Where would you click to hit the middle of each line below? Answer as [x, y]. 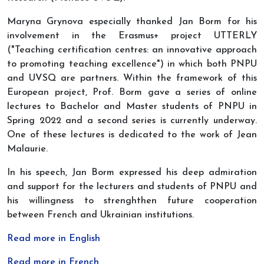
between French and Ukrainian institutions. [103, 215]
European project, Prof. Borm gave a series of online [132, 93]
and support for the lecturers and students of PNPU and [132, 187]
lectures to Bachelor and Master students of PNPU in [132, 107]
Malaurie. [29, 149]
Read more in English [54, 239]
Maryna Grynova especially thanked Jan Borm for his [132, 22]
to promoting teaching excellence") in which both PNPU [132, 65]
